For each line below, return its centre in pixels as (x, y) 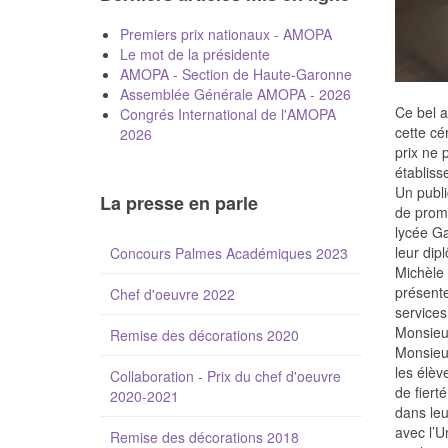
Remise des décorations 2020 (204, 335)
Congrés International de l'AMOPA (227, 114)
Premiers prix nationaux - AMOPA (225, 34)
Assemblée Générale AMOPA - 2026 (235, 94)
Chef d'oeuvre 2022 (172, 294)
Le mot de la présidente (194, 54)
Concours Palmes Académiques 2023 (228, 253)
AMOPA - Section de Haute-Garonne (235, 74)
